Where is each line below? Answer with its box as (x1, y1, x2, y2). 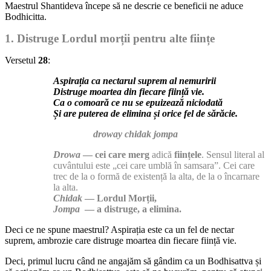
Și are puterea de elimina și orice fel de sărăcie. (53, 108, 238, 119)
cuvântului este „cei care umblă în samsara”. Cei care (53, 160, 255, 171)
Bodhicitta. (5, 11, 47, 22)
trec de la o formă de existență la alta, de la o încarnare (53, 171, 260, 181)
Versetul (5, 54, 38, 65)
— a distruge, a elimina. (80, 203, 181, 214)
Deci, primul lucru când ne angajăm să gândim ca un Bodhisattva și (5, 255, 261, 266)
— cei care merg (83, 149, 149, 160)
